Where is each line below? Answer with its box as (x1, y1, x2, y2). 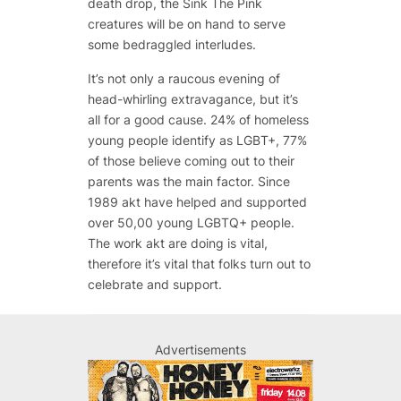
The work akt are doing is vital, (87, 235, 268, 251)
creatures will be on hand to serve (87, 16, 286, 32)
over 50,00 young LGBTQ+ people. (87, 214, 294, 230)
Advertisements (155, 341, 246, 357)
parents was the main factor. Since (87, 173, 290, 189)
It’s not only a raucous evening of (87, 70, 280, 86)
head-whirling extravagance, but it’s (87, 90, 298, 107)
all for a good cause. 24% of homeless (87, 111, 309, 127)
